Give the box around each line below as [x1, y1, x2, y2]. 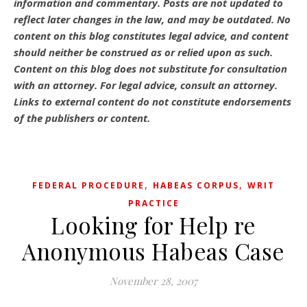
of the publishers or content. [14, 111, 150, 125]
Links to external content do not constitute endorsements [14, 95, 291, 108]
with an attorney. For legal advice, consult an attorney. [14, 78, 278, 92]
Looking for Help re [51, 210, 256, 240]
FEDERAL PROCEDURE [32, 180, 145, 191]
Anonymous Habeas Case [22, 236, 285, 266]
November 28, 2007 [110, 274, 197, 288]
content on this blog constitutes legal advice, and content [14, 29, 288, 42]
